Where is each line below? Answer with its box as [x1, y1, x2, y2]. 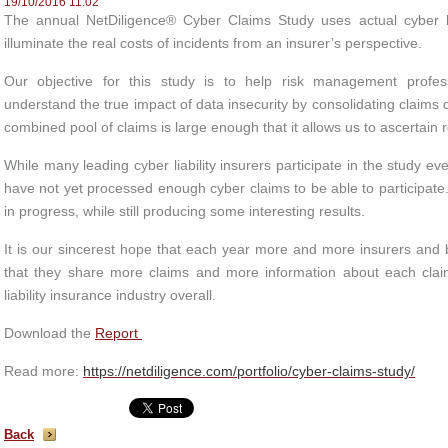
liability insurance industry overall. [4, 287, 216, 303]
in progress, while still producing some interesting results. [4, 203, 365, 219]
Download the [4, 325, 95, 341]
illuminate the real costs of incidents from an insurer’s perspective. [4, 35, 422, 51]
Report [95, 325, 142, 341]
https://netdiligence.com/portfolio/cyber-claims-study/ [83, 363, 415, 379]
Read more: [4, 363, 83, 379]
